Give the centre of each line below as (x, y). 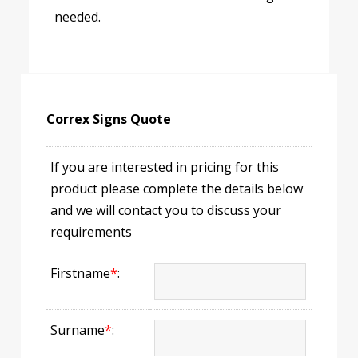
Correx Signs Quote (109, 119)
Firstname (80, 274)
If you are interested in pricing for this (165, 167)
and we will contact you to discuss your (166, 211)
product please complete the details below (177, 189)
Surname (78, 330)
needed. (78, 17)
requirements (91, 232)
